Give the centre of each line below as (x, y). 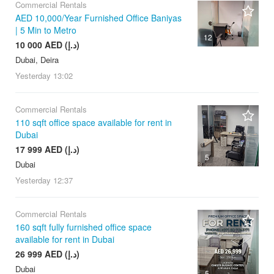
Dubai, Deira (37, 59)
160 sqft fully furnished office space (83, 227)
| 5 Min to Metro (46, 30)
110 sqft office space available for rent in (94, 122)
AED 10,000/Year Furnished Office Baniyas (98, 17)
